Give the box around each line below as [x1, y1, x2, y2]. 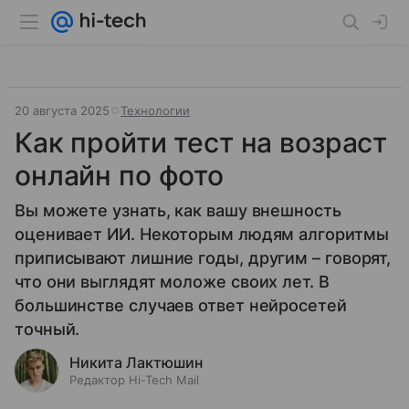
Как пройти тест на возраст [15, 126, 388, 159]
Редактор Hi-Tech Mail [69, 372, 199, 387]
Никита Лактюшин [69, 353, 203, 372]
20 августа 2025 [15, 103, 110, 118]
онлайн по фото [15, 159, 224, 192]
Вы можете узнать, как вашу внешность [15, 201, 341, 220]
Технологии [121, 103, 190, 118]
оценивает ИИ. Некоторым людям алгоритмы [15, 225, 389, 244]
